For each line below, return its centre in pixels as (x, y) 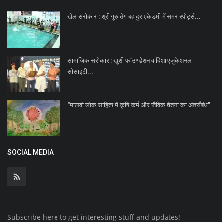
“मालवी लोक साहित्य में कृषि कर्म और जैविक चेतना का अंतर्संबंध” (139, 105)
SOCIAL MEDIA (30, 152)
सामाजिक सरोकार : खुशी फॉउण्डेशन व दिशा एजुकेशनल (130, 61)
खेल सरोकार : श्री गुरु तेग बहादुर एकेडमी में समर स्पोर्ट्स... (134, 17)
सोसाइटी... (80, 72)
